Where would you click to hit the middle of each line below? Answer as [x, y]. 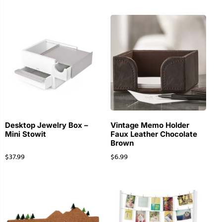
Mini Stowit [26, 134]
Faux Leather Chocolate [154, 134]
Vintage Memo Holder [150, 125]
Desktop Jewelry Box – [47, 125]
